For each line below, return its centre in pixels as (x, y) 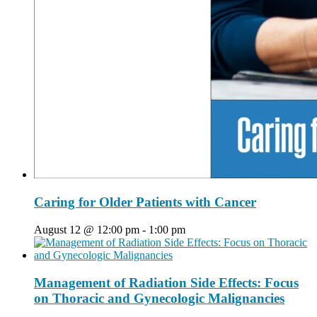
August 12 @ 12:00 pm (87, 229)
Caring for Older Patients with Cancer (145, 202)
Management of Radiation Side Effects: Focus (166, 282)
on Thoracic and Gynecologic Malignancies (159, 298)
